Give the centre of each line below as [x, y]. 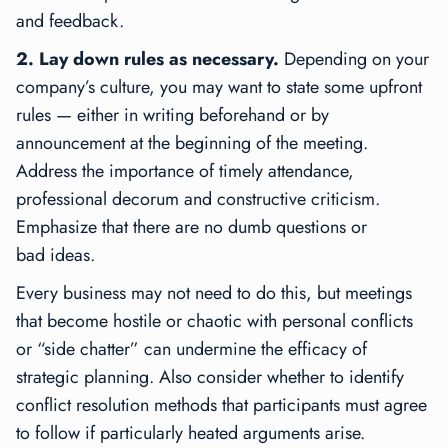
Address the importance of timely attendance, [185, 171]
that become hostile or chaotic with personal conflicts [214, 321]
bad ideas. [55, 255]
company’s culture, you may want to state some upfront [219, 87]
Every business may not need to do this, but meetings [214, 293]
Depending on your [354, 59]
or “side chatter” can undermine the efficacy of [191, 349]
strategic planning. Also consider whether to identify [210, 377]
